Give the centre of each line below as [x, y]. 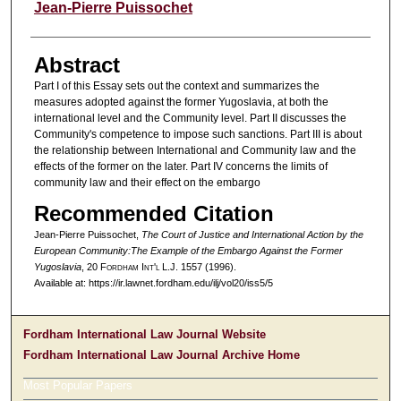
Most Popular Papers [78, 386]
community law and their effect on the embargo [147, 183]
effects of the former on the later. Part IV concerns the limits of [180, 167]
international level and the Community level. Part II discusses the [190, 119]
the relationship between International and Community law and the [195, 151]
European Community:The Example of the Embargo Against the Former [188, 251]
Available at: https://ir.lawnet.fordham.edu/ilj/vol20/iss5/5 [153, 283]
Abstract [77, 65]
